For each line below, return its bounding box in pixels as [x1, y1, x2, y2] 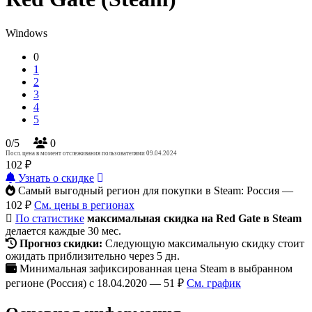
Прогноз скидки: [19, 237, 102, 249]
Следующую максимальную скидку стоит [102, 237, 304, 249]
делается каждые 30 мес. [6, 224, 121, 237]
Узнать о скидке [15, 171, 94, 184]
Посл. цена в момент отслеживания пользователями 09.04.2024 [6, 149, 177, 157]
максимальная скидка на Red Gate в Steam [87, 212, 302, 224]
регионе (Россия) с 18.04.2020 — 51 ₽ [6, 276, 187, 289]
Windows [6, 26, 47, 39]
